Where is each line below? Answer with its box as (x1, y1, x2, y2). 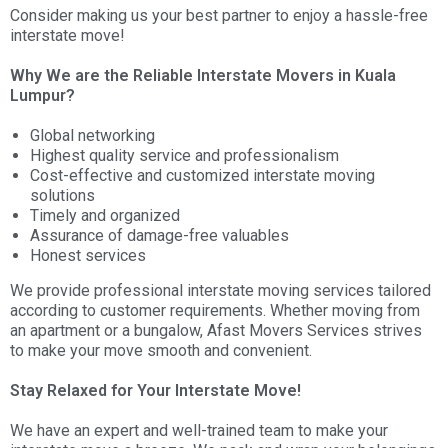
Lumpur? (10, 86, 75, 105)
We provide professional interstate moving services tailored (10, 281, 431, 300)
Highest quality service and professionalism (30, 146, 339, 165)
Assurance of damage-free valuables (30, 226, 289, 245)
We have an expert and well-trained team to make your (10, 421, 388, 440)
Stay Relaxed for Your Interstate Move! (10, 381, 301, 400)
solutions (30, 186, 95, 205)
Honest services (30, 246, 146, 265)
